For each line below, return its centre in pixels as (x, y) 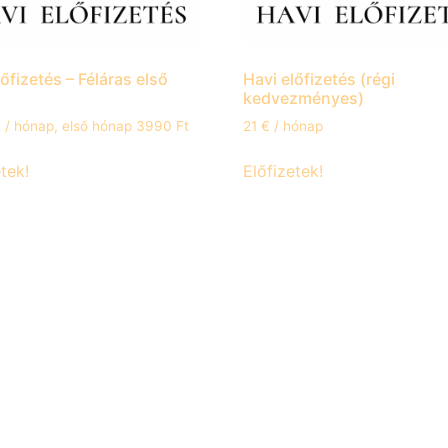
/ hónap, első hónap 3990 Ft (96, 126)
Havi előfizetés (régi (319, 79)
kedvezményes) (304, 98)
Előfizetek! (283, 171)
